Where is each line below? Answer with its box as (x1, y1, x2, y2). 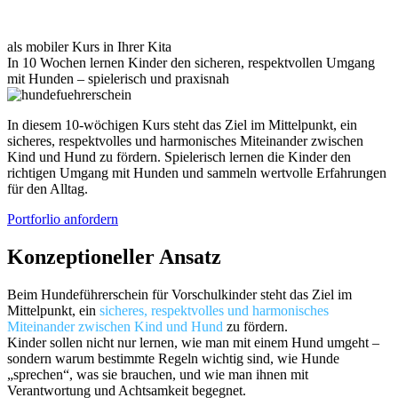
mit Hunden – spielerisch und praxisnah (7, 70, 229, 86)
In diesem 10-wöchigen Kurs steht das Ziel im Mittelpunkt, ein (7, 116, 357, 132)
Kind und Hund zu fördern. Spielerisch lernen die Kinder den (7, 148, 351, 164)
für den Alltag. (7, 180, 88, 196)
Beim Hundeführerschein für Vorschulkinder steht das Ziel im (7, 286, 352, 302)
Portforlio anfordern (7, 211, 118, 227)
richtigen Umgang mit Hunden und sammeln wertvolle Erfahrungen (7, 164, 386, 180)
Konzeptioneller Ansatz (7, 244, 221, 268)
